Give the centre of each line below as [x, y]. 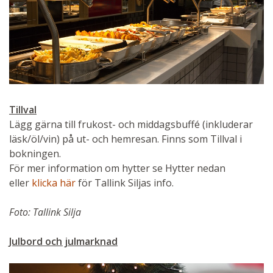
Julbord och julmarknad [63, 241]
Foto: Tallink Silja [45, 212]
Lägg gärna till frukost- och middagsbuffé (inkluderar [131, 124]
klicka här [54, 183]
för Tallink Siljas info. [125, 183]
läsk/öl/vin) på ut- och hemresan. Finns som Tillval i [126, 139]
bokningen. [35, 153]
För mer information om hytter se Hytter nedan [117, 168]
